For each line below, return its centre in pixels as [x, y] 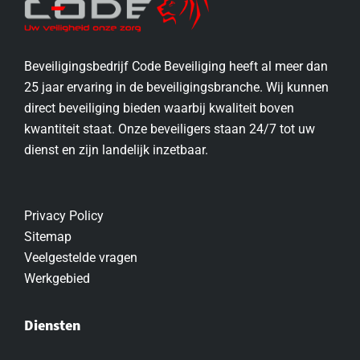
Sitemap [48, 237]
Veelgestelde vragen [81, 258]
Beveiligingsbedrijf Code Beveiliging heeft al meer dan [176, 67]
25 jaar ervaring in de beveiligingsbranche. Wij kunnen [176, 88]
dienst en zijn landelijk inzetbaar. [116, 150]
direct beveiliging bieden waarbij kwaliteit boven [159, 108]
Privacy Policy [64, 216]
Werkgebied [57, 279]
